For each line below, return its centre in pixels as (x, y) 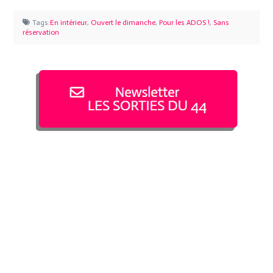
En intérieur (69, 22)
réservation (41, 32)
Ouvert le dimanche (123, 22)
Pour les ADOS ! (184, 22)
